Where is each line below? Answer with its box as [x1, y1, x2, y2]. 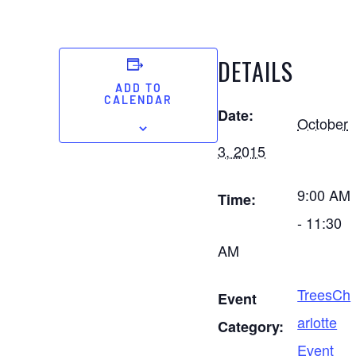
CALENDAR [104, 95, 173, 107]
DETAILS [218, 53, 294, 89]
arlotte [297, 311, 338, 332]
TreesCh [297, 284, 351, 304]
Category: [218, 316, 284, 337]
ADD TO [114, 83, 162, 95]
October [297, 113, 349, 133]
